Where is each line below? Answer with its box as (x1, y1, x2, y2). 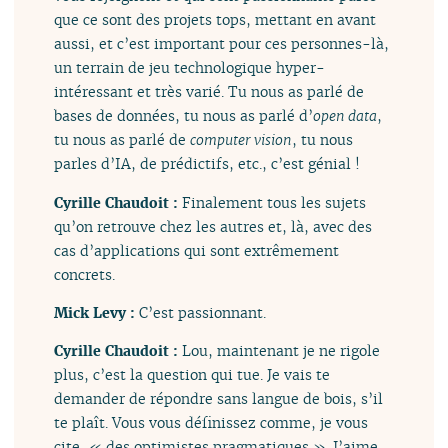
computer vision (190, 130, 293, 150)
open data (313, 106, 378, 126)
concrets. (54, 264, 116, 284)
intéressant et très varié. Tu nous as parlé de (54, 82, 365, 102)
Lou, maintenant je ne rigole (182, 341, 381, 361)
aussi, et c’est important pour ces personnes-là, (54, 34, 390, 54)
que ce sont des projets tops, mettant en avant (54, 10, 377, 30)
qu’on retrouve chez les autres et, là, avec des (54, 216, 373, 236)
